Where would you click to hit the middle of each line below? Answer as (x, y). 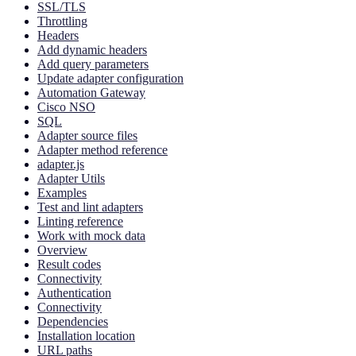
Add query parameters (93, 64)
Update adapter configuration (110, 78)
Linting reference (80, 221)
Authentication (74, 292)
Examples (62, 192)
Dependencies (73, 321)
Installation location (86, 335)
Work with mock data (91, 235)
